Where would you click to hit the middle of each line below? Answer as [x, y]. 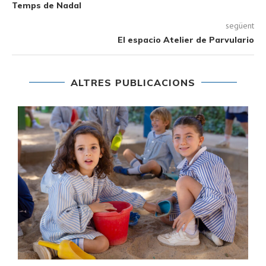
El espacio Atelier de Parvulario [186, 39]
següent [240, 25]
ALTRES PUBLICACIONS [133, 82]
